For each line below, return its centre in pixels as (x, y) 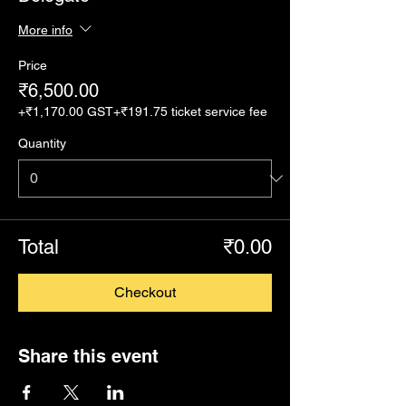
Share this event (88, 356)
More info (45, 29)
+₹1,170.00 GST (66, 111)
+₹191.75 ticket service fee (190, 111)
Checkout (145, 292)
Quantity (42, 143)
